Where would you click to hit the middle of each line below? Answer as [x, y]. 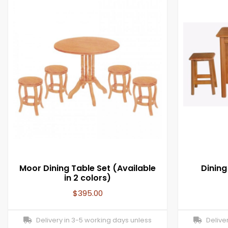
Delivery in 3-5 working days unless [92, 220]
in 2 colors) [88, 178]
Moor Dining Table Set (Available [88, 168]
